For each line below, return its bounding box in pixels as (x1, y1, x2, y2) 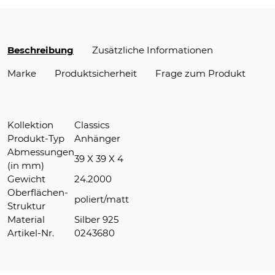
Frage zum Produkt (155, 67, 246, 79)
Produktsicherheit (55, 67, 137, 79)
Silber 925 (74, 213, 118, 225)
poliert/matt (74, 193, 129, 205)
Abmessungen (7, 145, 74, 158)
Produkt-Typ (7, 132, 64, 144)
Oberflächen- (7, 186, 68, 198)
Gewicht (7, 172, 45, 185)
